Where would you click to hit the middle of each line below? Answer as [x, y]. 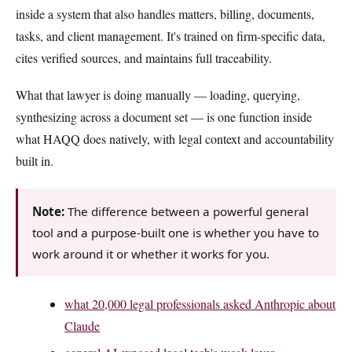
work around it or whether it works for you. [151, 253]
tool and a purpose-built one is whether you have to [176, 232]
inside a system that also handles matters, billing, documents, [165, 13]
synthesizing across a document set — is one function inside [164, 117]
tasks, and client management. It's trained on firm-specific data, [170, 35]
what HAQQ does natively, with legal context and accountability [175, 139]
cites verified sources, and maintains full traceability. [144, 57]
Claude [82, 325]
